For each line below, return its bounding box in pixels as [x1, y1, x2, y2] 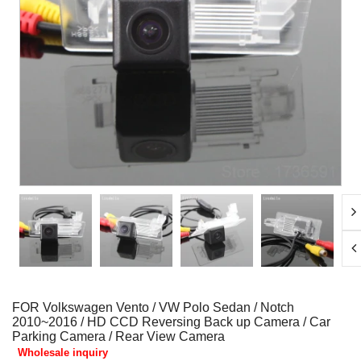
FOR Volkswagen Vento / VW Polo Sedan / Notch [12, 301, 294, 314]
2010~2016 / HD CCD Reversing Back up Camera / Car [12, 315, 330, 329]
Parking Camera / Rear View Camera [12, 330, 225, 343]
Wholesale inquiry [18, 346, 108, 359]
